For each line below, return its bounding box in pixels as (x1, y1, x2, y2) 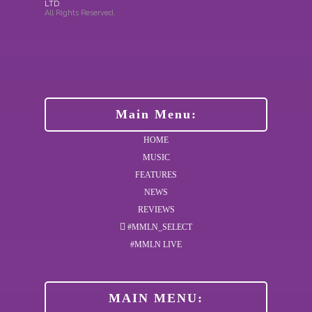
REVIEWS (137, 205, 175, 214)
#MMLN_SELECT (125, 222, 193, 232)
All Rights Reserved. (45, 8, 116, 17)
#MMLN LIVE (130, 240, 182, 249)
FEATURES (135, 170, 177, 180)
